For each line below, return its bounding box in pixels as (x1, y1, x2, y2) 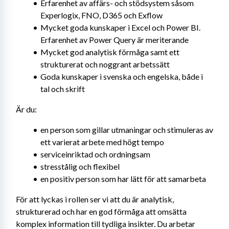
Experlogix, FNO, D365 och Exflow (40, 10, 163, 20)
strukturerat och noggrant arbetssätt (40, 59, 170, 69)
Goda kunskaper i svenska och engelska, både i (40, 72, 203, 81)
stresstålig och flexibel (40, 162, 120, 171)
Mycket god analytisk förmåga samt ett (40, 47, 179, 57)
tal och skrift (40, 84, 85, 94)
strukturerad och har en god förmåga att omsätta (16, 207, 187, 216)
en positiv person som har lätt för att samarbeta (40, 174, 206, 184)
